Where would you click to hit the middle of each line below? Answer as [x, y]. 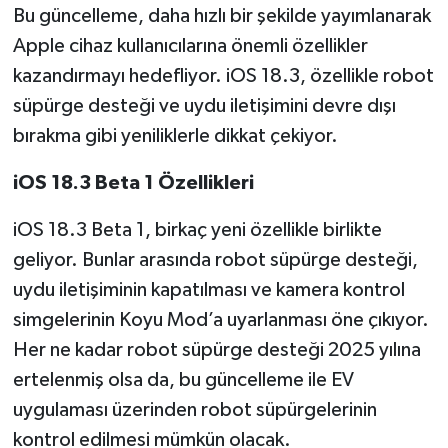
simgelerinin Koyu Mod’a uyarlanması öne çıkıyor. [220, 319]
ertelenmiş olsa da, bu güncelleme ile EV [183, 379]
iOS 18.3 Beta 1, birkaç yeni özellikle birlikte [197, 229]
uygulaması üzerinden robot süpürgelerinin [194, 409]
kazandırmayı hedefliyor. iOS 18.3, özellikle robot [223, 75]
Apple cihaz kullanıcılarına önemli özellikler [190, 45]
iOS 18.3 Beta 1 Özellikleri [133, 182]
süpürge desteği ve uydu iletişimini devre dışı [204, 105]
